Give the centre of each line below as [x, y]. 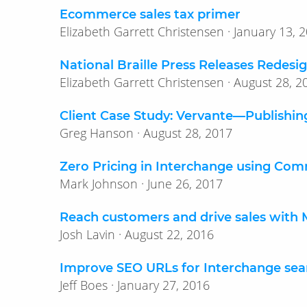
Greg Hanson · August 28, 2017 [188, 133]
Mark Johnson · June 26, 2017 [185, 184]
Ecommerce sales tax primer [150, 15]
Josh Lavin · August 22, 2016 [169, 235]
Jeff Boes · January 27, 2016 [163, 285]
